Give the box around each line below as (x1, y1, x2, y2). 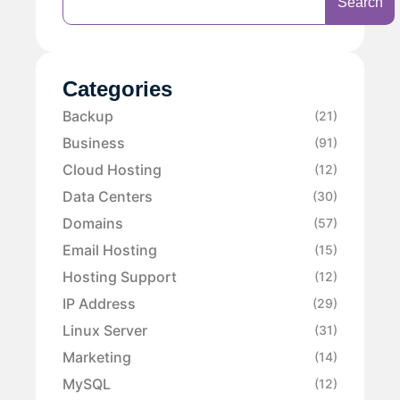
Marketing (62, 347, 131, 366)
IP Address (62, 294, 136, 312)
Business (62, 133, 125, 152)
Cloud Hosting (62, 160, 162, 179)
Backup (62, 106, 113, 125)
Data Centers (62, 187, 153, 205)
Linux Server (62, 321, 147, 339)
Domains (62, 213, 123, 232)
